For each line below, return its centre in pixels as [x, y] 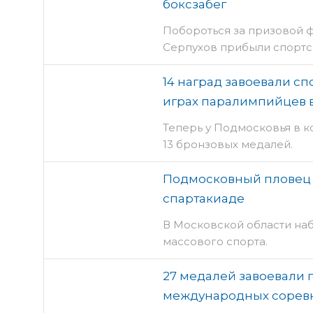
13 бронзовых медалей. [228, 144]
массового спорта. [215, 241]
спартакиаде [204, 198]
